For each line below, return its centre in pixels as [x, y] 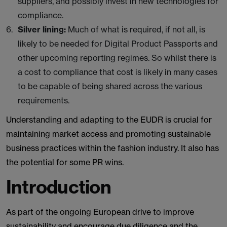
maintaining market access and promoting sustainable [108, 134]
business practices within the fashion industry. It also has [112, 148]
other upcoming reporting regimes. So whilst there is [117, 58]
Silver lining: [43, 29]
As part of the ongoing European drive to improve [100, 212]
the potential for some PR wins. [65, 162]
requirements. [44, 100]
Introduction [59, 187]
